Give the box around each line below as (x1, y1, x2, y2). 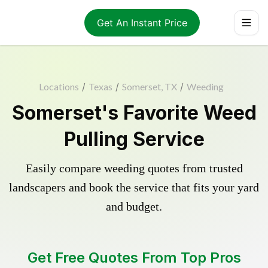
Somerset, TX (121, 81, 177, 92)
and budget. (106, 200, 162, 213)
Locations (38, 81, 79, 92)
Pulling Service (63, 127, 205, 151)
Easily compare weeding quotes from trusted (25, 162, 243, 175)
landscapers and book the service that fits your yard (9, 181, 259, 194)
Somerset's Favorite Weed (11, 101, 257, 124)
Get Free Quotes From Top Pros (27, 249, 241, 266)
